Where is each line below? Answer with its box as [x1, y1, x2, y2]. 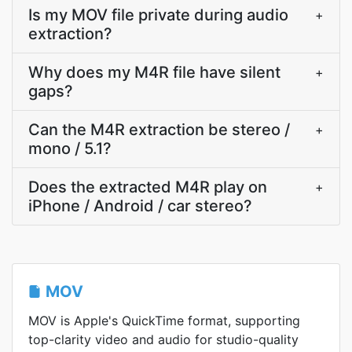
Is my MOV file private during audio [28, 5, 288, 24]
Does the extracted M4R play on [28, 178, 267, 196]
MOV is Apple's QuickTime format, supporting [28, 313, 300, 328]
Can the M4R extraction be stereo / [28, 120, 290, 139]
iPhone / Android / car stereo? [28, 196, 252, 215]
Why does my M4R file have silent [28, 63, 280, 82]
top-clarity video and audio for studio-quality [28, 332, 299, 347]
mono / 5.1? [28, 139, 112, 158]
